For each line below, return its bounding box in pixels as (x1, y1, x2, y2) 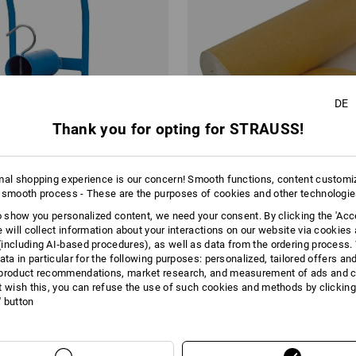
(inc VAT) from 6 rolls (195, 307, 289, 317)
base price (195, 295, 241, 305)
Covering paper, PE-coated (195, 247, 327, 259)
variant (130, 307, 161, 317)
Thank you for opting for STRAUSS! (52, 120, 304, 138)
